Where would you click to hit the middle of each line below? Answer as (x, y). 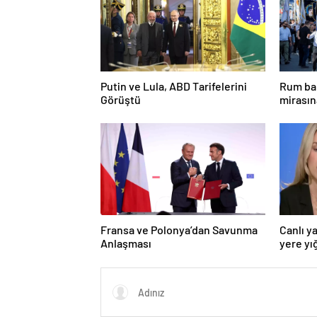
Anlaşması (126, 243)
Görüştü (121, 100)
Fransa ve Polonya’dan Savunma (179, 230)
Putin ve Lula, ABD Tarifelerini (174, 86)
